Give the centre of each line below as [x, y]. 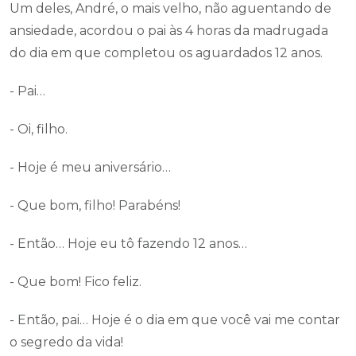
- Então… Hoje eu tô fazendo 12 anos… [128, 244]
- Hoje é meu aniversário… [90, 167]
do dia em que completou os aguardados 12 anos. [166, 53]
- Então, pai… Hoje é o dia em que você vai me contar [175, 320]
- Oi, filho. [39, 129]
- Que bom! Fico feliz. [75, 282]
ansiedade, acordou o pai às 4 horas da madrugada [169, 31]
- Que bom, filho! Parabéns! [95, 205]
